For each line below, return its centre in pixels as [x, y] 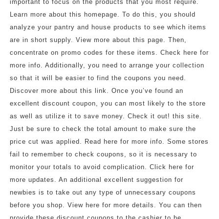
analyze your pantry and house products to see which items [108, 27]
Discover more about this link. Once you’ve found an [97, 91]
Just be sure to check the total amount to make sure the [103, 129]
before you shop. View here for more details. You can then [106, 205]
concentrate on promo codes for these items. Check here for [109, 53]
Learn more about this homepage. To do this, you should [103, 14]
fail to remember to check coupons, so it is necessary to [103, 154]
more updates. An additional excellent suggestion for [97, 180]
